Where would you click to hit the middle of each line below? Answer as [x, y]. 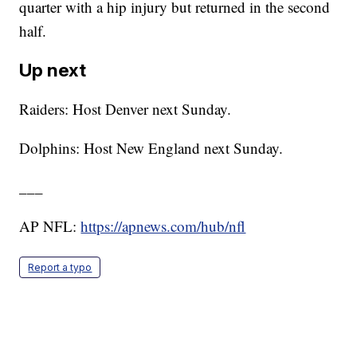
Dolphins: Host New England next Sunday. [151, 147]
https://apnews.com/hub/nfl [163, 226]
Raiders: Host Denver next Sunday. [126, 108]
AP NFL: [50, 226]
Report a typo [60, 267]
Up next [53, 69]
